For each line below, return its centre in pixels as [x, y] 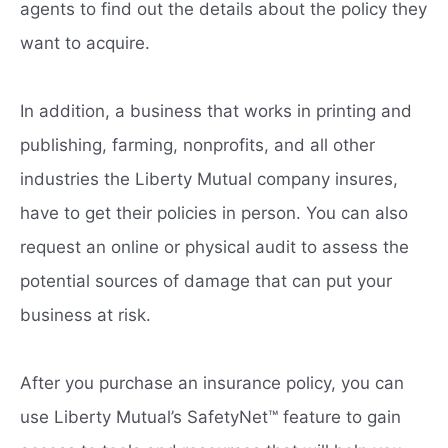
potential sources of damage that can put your [206, 280]
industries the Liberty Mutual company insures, [209, 178]
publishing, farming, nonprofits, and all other [197, 144]
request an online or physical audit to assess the [214, 246]
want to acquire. [85, 42]
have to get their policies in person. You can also [214, 212]
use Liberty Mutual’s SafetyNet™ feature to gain [210, 416]
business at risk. [85, 314]
